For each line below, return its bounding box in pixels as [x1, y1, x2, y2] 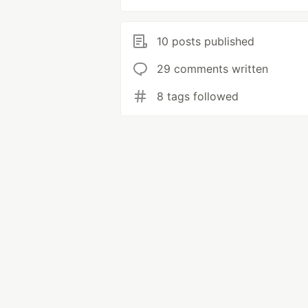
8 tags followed [157, 89, 239, 104]
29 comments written [157, 62, 268, 76]
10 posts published [157, 34, 254, 49]
